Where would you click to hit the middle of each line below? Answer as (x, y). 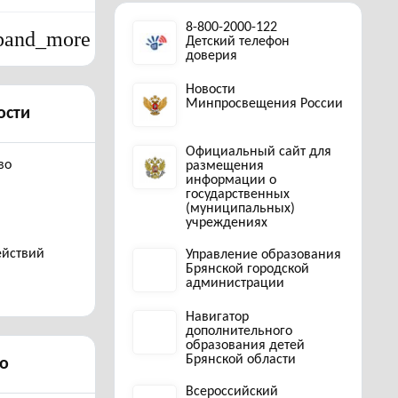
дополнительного (239, 331)
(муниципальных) (240, 209)
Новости (211, 90)
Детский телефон (238, 42)
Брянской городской (247, 269)
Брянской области (241, 360)
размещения (225, 166)
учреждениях (227, 223)
